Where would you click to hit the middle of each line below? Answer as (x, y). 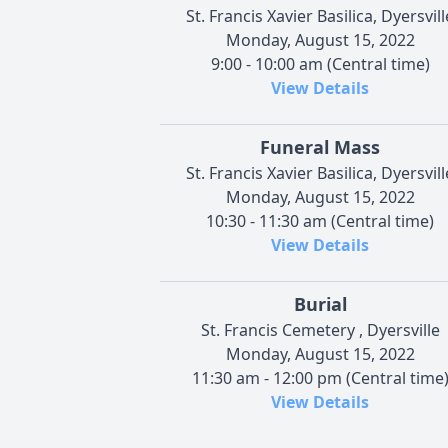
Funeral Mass (320, 146)
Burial (320, 303)
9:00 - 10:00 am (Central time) (320, 63)
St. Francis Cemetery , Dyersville (320, 329)
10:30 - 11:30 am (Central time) (320, 220)
